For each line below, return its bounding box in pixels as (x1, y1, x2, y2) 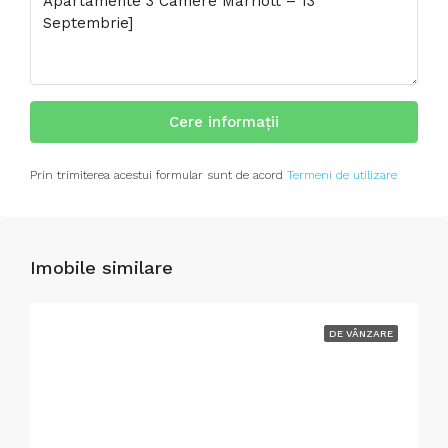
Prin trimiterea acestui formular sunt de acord (30, 168, 287, 182)
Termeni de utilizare (287, 168, 397, 182)
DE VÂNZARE (329, 328, 393, 339)
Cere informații (169, 113, 279, 131)
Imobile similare (30, 257, 173, 278)
